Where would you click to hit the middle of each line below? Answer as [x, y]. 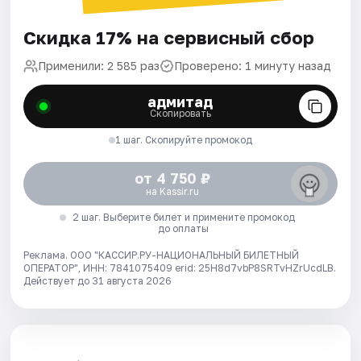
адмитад [180, 101]
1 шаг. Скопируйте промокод [183, 139]
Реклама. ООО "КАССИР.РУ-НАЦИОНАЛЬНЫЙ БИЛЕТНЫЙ [162, 255]
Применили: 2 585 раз [99, 65]
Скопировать [180, 113]
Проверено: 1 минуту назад [253, 65]
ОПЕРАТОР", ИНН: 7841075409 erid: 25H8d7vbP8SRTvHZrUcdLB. [180, 268]
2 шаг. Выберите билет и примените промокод [183, 217]
